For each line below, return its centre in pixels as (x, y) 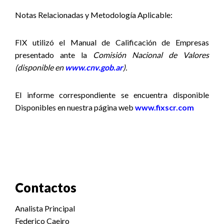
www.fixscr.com (164, 107)
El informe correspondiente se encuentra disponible (112, 95)
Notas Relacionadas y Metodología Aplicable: (94, 15)
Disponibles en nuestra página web (75, 107)
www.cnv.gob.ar (94, 67)
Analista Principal (45, 208)
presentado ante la (54, 55)
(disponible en (40, 67)
